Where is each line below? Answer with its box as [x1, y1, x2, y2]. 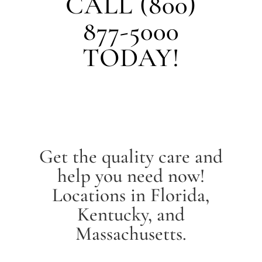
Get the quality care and [39, 144, 223, 168]
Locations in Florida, [52, 183, 210, 206]
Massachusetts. [75, 222, 187, 245]
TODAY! [82, 41, 180, 74]
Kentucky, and [77, 202, 185, 226]
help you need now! [57, 164, 205, 187]
